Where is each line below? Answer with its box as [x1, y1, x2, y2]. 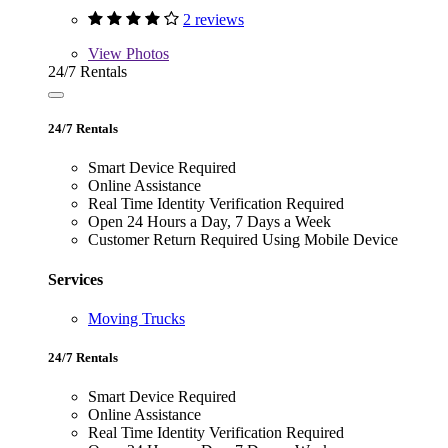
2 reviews [183, 11, 244, 29]
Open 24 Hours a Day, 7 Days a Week [88, 213, 331, 231]
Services [48, 270, 103, 288]
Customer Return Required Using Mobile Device [88, 231, 398, 249]
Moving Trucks [88, 309, 185, 327]
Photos [122, 45, 169, 63]
